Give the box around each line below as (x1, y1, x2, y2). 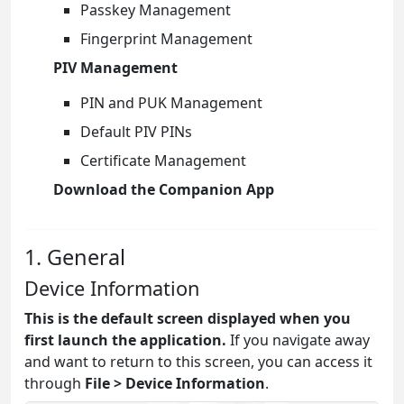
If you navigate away (226, 329, 370, 350)
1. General (24, 242, 125, 271)
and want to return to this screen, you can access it (24, 351, 372, 372)
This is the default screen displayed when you (24, 308, 351, 328)
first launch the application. (24, 329, 226, 350)
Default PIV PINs (80, 121, 192, 142)
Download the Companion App (53, 179, 274, 199)
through (24, 372, 85, 393)
